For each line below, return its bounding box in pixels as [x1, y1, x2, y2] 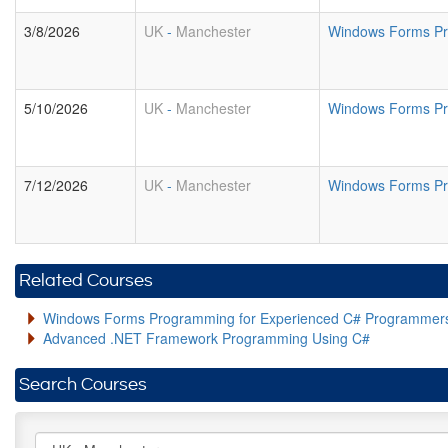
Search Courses [19, 375, 147, 394]
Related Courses [19, 271, 153, 290]
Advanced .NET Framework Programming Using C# [43, 328, 370, 348]
